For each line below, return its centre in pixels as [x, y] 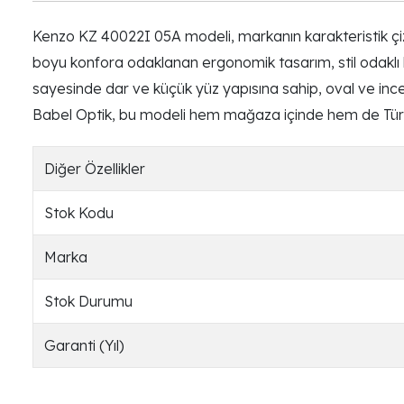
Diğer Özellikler [95, 169]
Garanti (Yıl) [84, 345]
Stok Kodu [79, 213]
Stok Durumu [88, 301]
